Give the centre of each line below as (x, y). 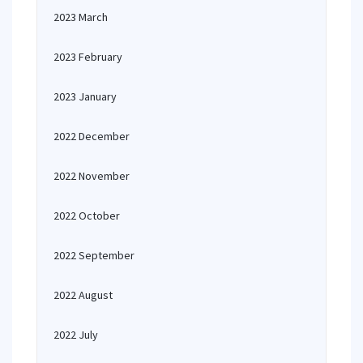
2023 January (85, 96)
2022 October (87, 216)
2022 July (76, 335)
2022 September (94, 255)
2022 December (92, 136)
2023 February (88, 57)
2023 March (81, 17)
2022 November (92, 176)
